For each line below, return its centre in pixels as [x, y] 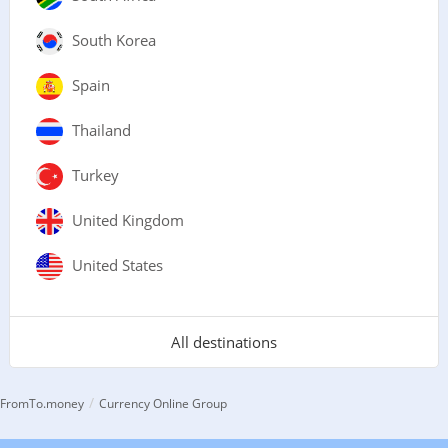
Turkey [95, 174]
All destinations [224, 341]
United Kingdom [127, 219]
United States [117, 264]
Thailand [101, 129]
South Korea [113, 39]
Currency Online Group [163, 403]
